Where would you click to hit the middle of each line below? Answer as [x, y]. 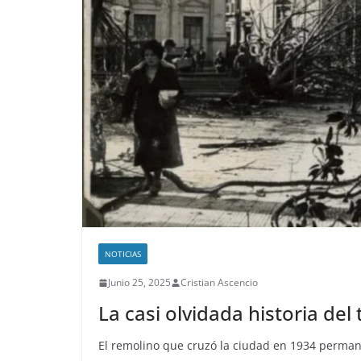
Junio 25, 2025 [139, 283]
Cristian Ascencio [219, 283]
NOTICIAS [123, 254]
